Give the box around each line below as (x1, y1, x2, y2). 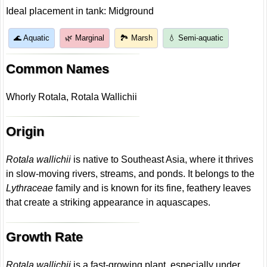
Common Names (6, 61, 110, 76)
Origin (6, 123, 45, 139)
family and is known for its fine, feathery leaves (53, 183, 252, 194)
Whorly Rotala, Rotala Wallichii (6, 92, 138, 102)
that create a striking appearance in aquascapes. (6, 197, 211, 208)
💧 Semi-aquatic (168, 33, 224, 43)
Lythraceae (6, 183, 54, 194)
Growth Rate (6, 229, 83, 244)
